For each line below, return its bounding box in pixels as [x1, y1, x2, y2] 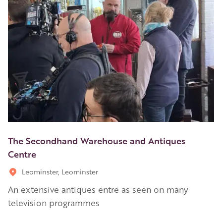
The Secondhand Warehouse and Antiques [8, 134, 185, 146]
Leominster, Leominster [22, 166, 98, 176]
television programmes [8, 197, 100, 208]
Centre [8, 147, 36, 160]
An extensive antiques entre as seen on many [8, 183, 188, 195]
